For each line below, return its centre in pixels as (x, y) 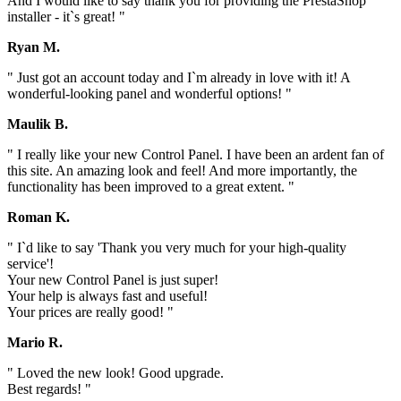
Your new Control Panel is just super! (113, 279)
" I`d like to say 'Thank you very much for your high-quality (177, 247)
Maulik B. (38, 124)
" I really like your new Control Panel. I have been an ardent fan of (196, 154)
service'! (30, 263)
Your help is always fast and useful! (107, 295)
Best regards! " (49, 388)
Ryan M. (34, 47)
